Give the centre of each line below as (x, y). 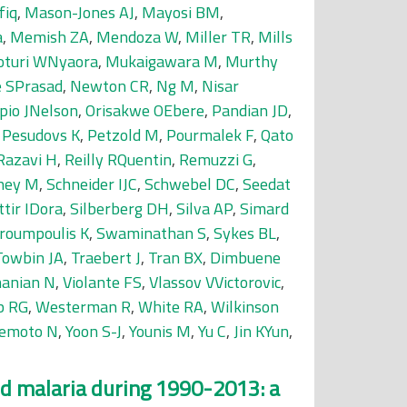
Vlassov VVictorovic (215, 282)
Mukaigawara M (162, 61)
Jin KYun (261, 331)
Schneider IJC (92, 184)
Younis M (160, 331)
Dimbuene (245, 258)
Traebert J (106, 258)
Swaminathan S (151, 233)
